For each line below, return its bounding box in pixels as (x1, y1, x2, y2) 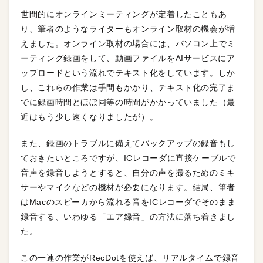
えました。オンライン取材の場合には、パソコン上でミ (21, 38, 235, 48)
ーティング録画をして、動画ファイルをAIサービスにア (21, 53, 235, 63)
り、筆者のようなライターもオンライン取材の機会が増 (21, 23, 236, 33)
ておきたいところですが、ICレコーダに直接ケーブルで (21, 153, 236, 163)
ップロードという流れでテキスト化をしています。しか (21, 68, 235, 77)
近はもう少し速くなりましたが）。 (21, 112, 159, 122)
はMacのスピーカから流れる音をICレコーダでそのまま (21, 197, 236, 207)
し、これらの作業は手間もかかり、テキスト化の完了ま (21, 82, 236, 92)
